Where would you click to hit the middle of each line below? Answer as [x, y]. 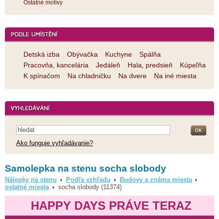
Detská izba [42, 54]
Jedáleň [108, 65]
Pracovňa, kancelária [56, 65]
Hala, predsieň [150, 65]
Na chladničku [89, 76]
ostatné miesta [27, 187]
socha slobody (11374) [89, 187]
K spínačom [42, 76]
